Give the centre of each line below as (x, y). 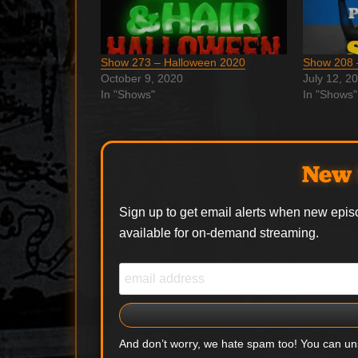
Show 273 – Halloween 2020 (173, 62)
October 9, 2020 (142, 78)
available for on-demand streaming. (219, 233)
